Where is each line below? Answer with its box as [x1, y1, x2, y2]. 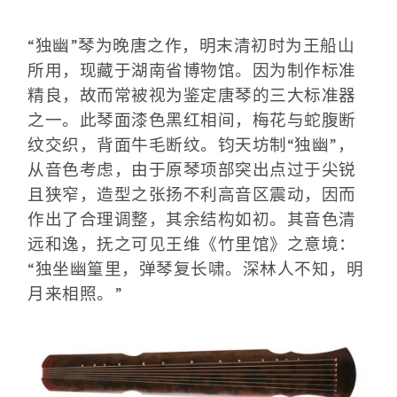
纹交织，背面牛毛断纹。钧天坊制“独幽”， [27, 134, 354, 155]
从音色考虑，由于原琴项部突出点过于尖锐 [27, 159, 356, 180]
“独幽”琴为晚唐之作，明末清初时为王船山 [27, 35, 354, 56]
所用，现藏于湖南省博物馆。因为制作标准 [27, 59, 356, 81]
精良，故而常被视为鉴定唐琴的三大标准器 [27, 84, 356, 105]
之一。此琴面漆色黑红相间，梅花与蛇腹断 [27, 109, 356, 130]
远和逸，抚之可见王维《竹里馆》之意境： [27, 233, 356, 254]
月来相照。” [27, 283, 122, 304]
